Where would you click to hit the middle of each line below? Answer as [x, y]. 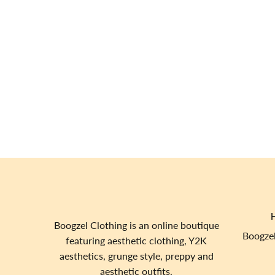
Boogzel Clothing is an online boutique [136, 225]
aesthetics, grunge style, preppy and [136, 256]
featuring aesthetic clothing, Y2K [136, 240]
